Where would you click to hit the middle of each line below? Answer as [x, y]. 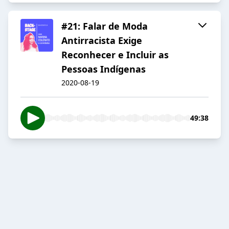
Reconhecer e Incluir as [115, 55]
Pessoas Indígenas [104, 69]
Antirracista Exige [102, 41]
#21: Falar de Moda [105, 26]
